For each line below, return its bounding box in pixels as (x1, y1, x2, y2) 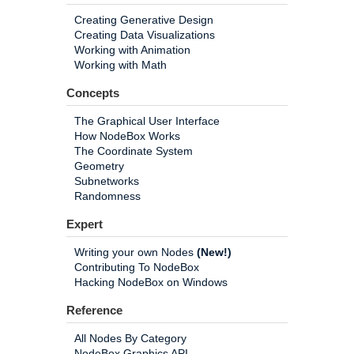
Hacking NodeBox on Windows (74, 276, 228, 288)
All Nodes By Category (74, 332, 186, 345)
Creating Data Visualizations (74, 28, 215, 41)
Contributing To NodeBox (74, 261, 199, 273)
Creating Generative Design (74, 13, 213, 26)
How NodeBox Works (74, 130, 180, 142)
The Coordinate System (74, 145, 193, 157)
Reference (66, 303, 122, 317)
